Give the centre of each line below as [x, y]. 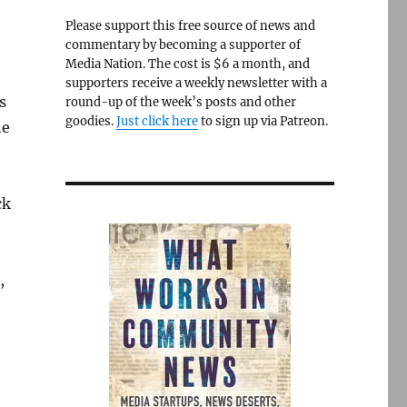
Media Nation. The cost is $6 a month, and [187, 64]
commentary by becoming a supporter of [183, 45]
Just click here [157, 121]
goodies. [90, 121]
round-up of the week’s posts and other [180, 102]
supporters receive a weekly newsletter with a [196, 83]
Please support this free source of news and [190, 26]
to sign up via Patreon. [263, 121]
